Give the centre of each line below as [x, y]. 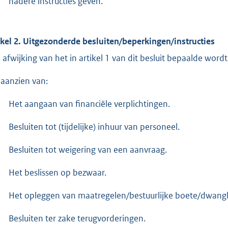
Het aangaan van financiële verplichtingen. [89, 104]
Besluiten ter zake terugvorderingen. [77, 218]
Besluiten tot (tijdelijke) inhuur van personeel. [94, 126]
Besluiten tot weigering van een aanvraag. [88, 149]
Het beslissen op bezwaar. [58, 172]
